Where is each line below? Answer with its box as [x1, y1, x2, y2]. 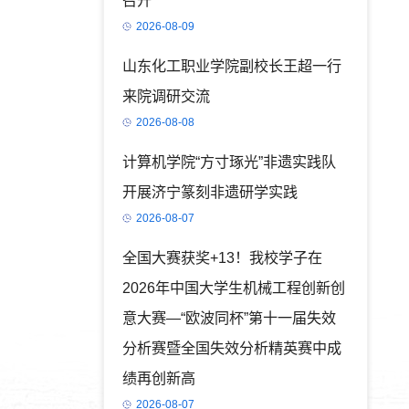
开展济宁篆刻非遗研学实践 [121, 184, 298, 200]
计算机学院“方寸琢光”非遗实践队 [121, 153, 336, 170]
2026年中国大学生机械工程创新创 [121, 279, 345, 296]
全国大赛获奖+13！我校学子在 [121, 249, 322, 266]
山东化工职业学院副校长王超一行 [121, 58, 341, 74]
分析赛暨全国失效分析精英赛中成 [121, 340, 341, 356]
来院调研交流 [121, 88, 210, 104]
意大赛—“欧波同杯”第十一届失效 [121, 309, 336, 326]
